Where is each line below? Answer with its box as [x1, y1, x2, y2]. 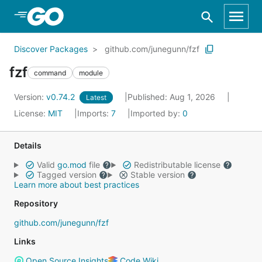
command [34, 68, 66, 77]
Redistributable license [131, 160, 223, 170]
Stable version [127, 170, 187, 180]
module [79, 68, 103, 77]
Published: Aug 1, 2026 [127, 92, 218, 102]
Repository [14, 198, 58, 208]
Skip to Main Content [23, 10, 118, 22]
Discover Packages [14, 44, 88, 54]
